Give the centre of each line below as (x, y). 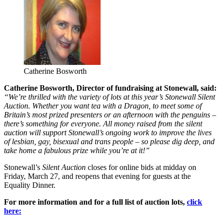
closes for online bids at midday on (141, 167)
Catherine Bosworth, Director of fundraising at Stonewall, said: (110, 88)
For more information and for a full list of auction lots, (95, 202)
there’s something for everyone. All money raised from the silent (103, 124)
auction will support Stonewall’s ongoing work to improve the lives (108, 133)
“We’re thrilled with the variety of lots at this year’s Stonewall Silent (110, 97)
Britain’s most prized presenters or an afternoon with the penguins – (110, 115)
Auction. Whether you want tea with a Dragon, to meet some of (103, 106)
